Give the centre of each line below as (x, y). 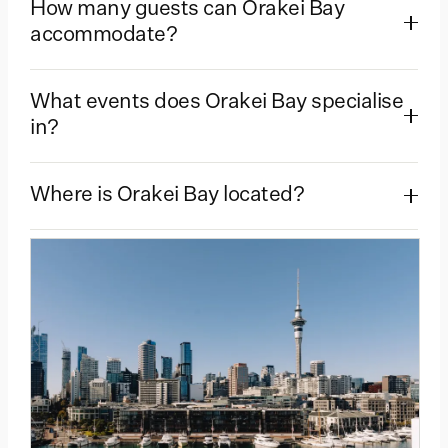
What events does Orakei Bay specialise (216, 102)
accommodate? (103, 35)
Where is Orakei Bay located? (167, 195)
